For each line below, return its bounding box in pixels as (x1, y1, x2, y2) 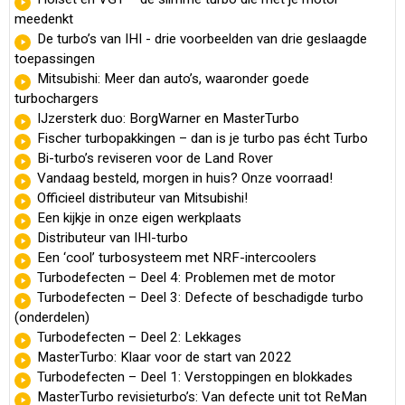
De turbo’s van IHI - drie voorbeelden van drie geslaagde (37, 30, 367, 47)
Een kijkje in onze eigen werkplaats (37, 209, 241, 226)
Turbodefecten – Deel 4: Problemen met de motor (37, 268, 335, 286)
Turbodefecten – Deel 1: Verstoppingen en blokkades (37, 368, 353, 385)
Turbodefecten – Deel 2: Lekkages (37, 328, 241, 345)
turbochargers (14, 89, 99, 107)
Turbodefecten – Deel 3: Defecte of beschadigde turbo (37, 288, 363, 306)
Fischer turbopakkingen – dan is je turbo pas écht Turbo (37, 129, 368, 146)
